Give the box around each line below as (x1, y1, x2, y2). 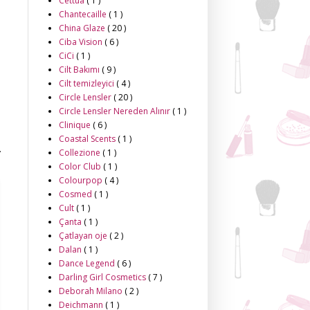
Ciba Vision (59, 36, 104, 48)
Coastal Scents (59, 133, 118, 145)
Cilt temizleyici (59, 77, 116, 89)
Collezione (59, 147, 102, 158)
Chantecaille (59, 8, 109, 20)
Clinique (59, 119, 93, 131)
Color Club (59, 161, 103, 172)
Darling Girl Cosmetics (59, 271, 148, 283)
